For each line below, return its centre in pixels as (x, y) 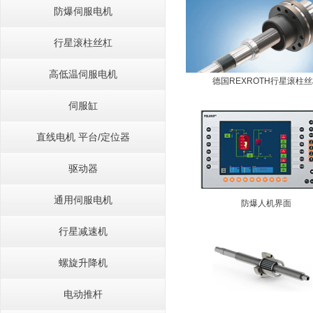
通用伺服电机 (83, 200)
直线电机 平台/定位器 (83, 137)
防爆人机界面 (266, 203)
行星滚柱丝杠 (83, 43)
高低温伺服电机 (83, 74)
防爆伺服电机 (83, 11)
